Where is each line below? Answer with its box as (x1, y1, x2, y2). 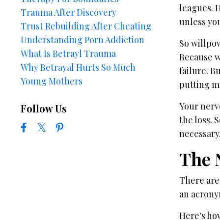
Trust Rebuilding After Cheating (21, 20, 151, 32)
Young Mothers (21, 75, 82, 87)
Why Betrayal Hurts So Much (21, 61, 136, 73)
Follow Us (21, 102, 67, 115)
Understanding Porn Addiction (21, 34, 144, 46)
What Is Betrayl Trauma (21, 48, 116, 59)
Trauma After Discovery (21, 6, 116, 18)
